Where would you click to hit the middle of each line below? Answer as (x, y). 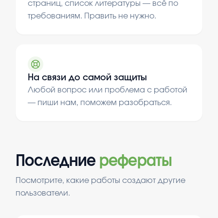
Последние (56, 161)
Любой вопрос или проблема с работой (108, 90)
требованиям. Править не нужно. (92, 16)
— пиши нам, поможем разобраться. (100, 103)
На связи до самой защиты (87, 78)
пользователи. (43, 193)
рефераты (136, 161)
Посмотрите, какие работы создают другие (100, 181)
